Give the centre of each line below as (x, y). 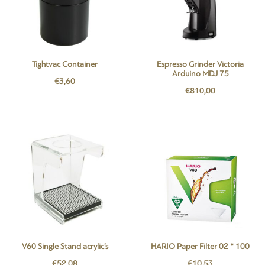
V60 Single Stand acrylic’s (65, 246)
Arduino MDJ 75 (200, 74)
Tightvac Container (65, 64)
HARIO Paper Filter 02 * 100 (200, 246)
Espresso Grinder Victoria (200, 64)
